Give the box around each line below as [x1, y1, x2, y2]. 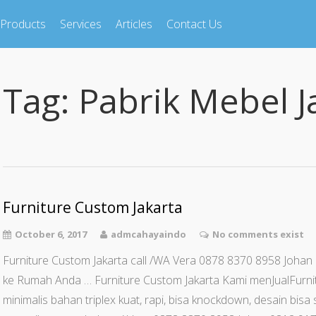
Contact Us [166, 16, 222, 32]
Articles [116, 16, 152, 32]
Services [60, 16, 102, 32]
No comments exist [212, 228, 304, 241]
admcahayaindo [111, 228, 186, 241]
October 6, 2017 [15, 228, 87, 241]
